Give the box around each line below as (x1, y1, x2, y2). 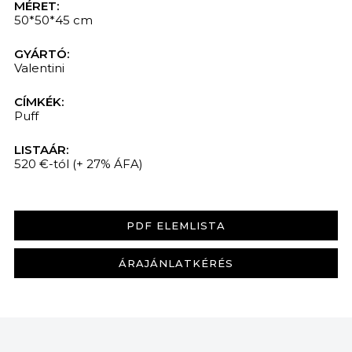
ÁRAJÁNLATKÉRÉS (119, 256, 233, 269)
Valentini (13, 60, 64, 75)
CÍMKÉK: (13, 93, 64, 109)
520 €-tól (13, 156, 69, 171)
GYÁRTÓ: (13, 46, 69, 61)
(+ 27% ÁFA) (71, 156, 143, 171)
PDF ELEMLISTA (126, 218, 225, 232)
